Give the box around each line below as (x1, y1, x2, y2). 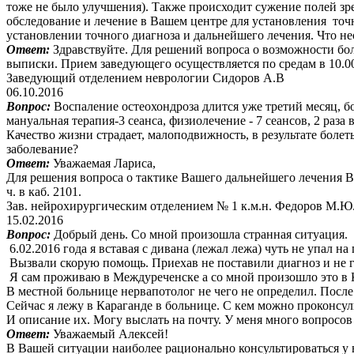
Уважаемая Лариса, (53, 156, 156, 170)
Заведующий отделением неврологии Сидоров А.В (6, 70, 284, 85)
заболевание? (6, 141, 78, 156)
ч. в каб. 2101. (6, 184, 81, 198)
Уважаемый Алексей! (53, 326, 168, 341)
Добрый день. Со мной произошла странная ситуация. (54, 227, 348, 241)
